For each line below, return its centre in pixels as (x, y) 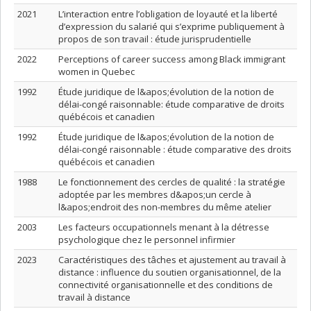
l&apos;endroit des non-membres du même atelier (165, 207)
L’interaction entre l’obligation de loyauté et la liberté (168, 14)
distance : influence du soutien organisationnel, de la (170, 272)
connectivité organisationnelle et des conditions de (166, 285)
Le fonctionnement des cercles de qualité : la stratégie (172, 182)
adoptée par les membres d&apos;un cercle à (155, 194)
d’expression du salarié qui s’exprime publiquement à (171, 26)
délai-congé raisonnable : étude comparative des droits (175, 149)
